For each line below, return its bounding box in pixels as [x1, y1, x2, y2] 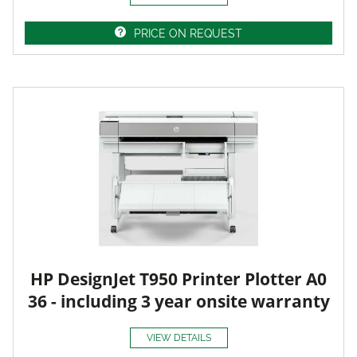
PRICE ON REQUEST [134, 26, 242, 40]
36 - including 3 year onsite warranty [27, 289, 330, 312]
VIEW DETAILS [146, 332, 211, 344]
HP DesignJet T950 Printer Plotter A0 [30, 267, 327, 290]
